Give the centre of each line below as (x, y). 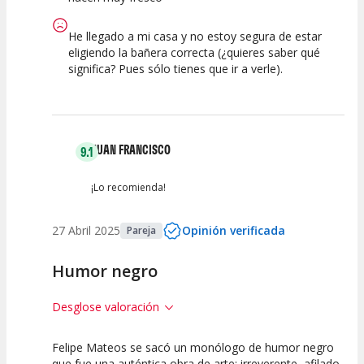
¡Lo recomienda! (128, 188)
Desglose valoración (106, 307)
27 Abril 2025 (86, 231)
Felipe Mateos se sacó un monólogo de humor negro (193, 348)
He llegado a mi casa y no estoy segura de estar (195, 37)
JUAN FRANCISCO (131, 150)
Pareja (141, 231)
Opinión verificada (234, 231)
